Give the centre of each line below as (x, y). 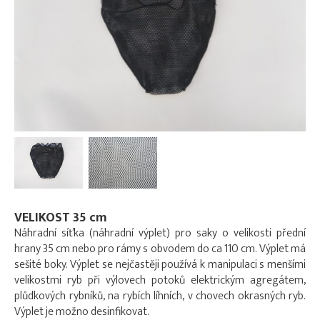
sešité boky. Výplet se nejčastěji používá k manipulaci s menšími (160, 265)
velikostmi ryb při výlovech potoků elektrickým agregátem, (160, 280)
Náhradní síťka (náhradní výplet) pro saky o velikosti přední (160, 233)
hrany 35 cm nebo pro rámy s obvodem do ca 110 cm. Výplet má (160, 249)
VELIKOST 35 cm (61, 218)
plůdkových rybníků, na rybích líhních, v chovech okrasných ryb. (160, 296)
